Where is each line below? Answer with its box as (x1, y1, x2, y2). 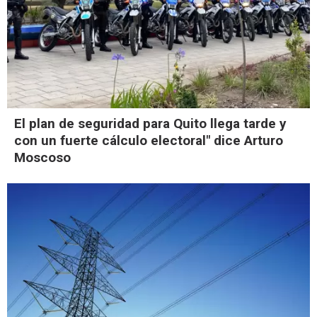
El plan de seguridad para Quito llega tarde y (14, 115, 287, 132)
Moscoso (14, 149, 71, 166)
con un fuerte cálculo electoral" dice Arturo (14, 132, 283, 149)
